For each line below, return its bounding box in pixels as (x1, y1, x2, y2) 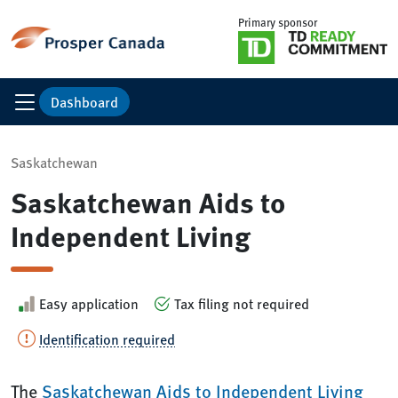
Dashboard (51, 91, 118, 112)
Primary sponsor (238, 14, 317, 30)
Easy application (39, 293, 139, 314)
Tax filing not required (174, 293, 309, 314)
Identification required (39, 329, 175, 349)
